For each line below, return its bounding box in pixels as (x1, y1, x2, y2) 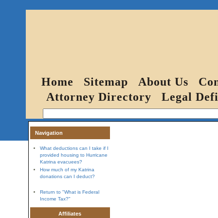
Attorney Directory (46, 91, 151, 103)
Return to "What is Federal (39, 189, 99, 195)
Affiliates (58, 211, 81, 217)
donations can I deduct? (39, 174, 95, 179)
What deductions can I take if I (39, 145, 109, 151)
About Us (138, 75, 188, 88)
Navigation (35, 130, 63, 136)
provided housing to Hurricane (39, 152, 108, 158)
